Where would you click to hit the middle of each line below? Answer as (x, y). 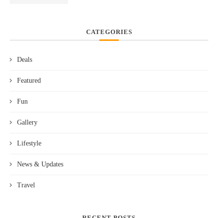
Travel (26, 185)
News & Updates (40, 164)
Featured (29, 80)
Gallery (27, 122)
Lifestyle (29, 143)
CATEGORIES (109, 32)
